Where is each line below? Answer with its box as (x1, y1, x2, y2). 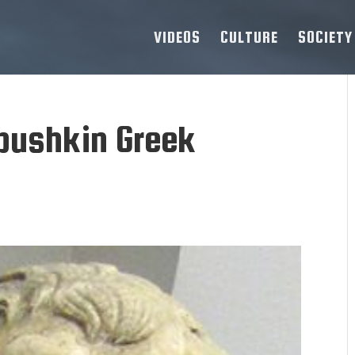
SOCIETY (298, 28, 353, 46)
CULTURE (220, 28, 278, 46)
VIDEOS (154, 28, 200, 46)
